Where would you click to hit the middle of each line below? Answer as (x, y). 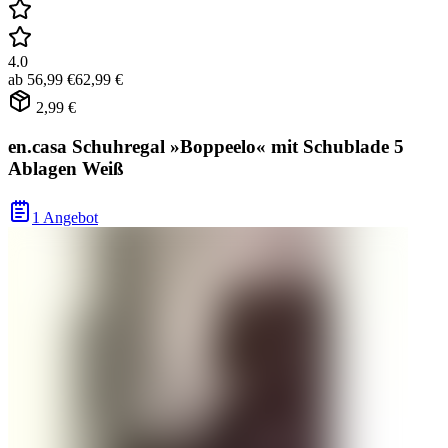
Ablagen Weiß (66, 169)
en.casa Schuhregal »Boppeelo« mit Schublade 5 (206, 147)
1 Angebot (65, 217)
